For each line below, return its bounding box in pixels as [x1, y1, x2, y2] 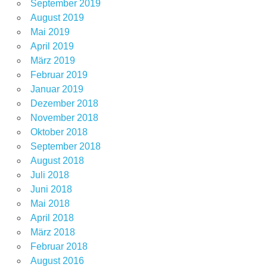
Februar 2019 [30, 70, 88, 80]
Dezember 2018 [30, 98, 98, 109]
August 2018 [30, 156, 84, 166]
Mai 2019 [30, 27, 70, 38]
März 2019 [30, 55, 75, 66]
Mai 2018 [30, 198, 70, 209]
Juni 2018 [30, 184, 72, 195]
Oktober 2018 [30, 127, 88, 138]
